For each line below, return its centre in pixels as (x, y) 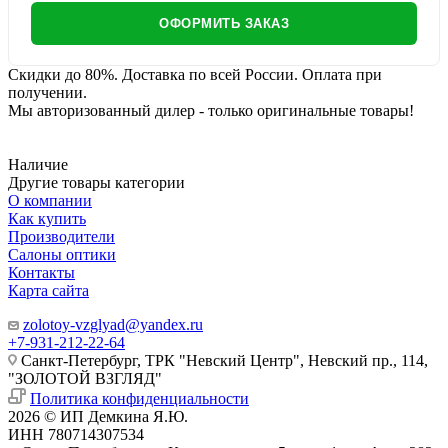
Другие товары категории (96, 182)
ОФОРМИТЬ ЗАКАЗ (224, 23)
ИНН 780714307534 (76, 434)
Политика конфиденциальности (139, 398)
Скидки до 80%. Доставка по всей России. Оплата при (195, 74)
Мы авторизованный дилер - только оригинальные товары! (211, 110)
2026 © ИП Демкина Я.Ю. (98, 416)
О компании (50, 200)
